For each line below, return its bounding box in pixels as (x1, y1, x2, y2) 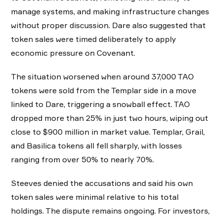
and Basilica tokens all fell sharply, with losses (11, 140, 182, 150)
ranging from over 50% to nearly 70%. (11, 154, 154, 164)
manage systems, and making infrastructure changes (11, 6, 209, 16)
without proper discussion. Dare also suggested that (11, 20, 206, 30)
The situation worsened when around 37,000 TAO (11, 71, 194, 81)
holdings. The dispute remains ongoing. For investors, (11, 205, 210, 216)
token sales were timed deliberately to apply (11, 34, 176, 44)
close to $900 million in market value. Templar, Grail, (11, 126, 205, 137)
